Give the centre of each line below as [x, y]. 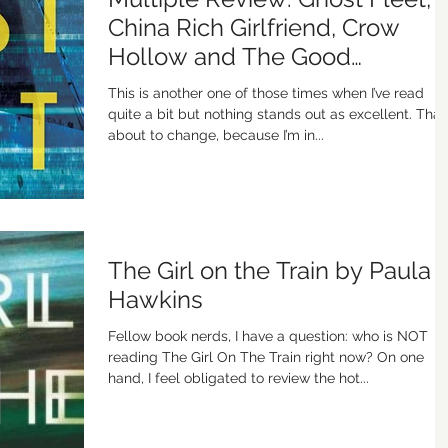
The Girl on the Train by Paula [269, 270]
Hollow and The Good [229, 57]
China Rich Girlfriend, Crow [254, 28]
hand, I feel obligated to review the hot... [238, 377]
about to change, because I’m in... [216, 135]
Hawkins [155, 299]
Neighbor [160, 86]
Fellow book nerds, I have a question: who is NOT [268, 335]
